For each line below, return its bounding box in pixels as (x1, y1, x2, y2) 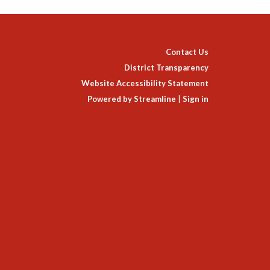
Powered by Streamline (87, 94, 176, 104)
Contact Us (166, 47, 209, 57)
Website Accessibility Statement (81, 78, 209, 88)
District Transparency (124, 63, 209, 72)
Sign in (183, 94, 209, 104)
